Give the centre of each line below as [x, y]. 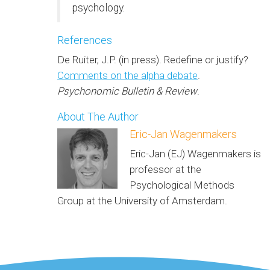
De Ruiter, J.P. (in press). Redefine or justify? [153, 60]
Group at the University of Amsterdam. [142, 201]
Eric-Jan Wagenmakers [183, 134]
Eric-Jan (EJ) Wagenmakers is [195, 154]
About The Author [98, 117]
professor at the [165, 170]
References [85, 40]
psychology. [99, 8]
